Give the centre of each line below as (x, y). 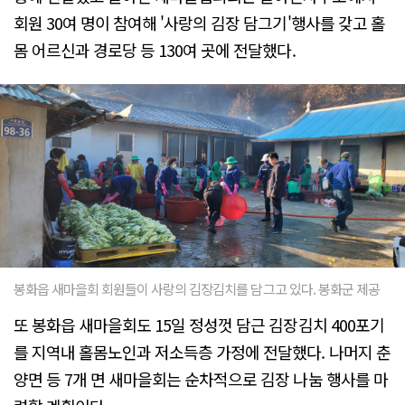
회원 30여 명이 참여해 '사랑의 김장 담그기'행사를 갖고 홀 (199, 23)
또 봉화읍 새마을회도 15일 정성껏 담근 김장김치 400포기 (199, 324)
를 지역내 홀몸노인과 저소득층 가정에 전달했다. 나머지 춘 (202, 351)
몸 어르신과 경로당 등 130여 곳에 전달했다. (155, 50)
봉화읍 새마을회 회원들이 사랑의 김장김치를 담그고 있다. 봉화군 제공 (197, 288)
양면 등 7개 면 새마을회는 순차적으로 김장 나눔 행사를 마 (201, 378)
